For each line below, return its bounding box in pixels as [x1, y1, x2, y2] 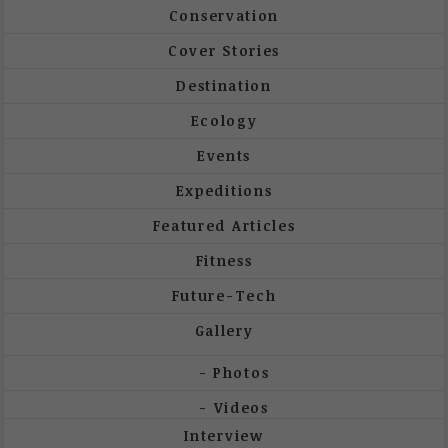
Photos [213, 363, 270, 383]
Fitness [195, 251, 253, 271]
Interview [184, 426, 264, 446]
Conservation [168, 6, 280, 26]
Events [196, 146, 252, 166]
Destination [176, 76, 272, 96]
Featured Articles [152, 216, 296, 236]
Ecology [190, 111, 258, 131]
